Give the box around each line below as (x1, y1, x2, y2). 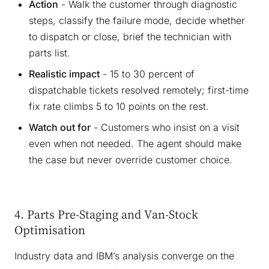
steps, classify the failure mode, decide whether (29, 14, 245, 26)
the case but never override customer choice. (29, 153, 232, 166)
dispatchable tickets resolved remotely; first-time (29, 83, 249, 96)
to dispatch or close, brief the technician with (29, 30, 231, 43)
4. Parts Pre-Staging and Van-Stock (14, 206, 198, 222)
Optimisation (14, 222, 85, 237)
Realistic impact (29, 67, 100, 80)
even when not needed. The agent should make (29, 137, 241, 150)
